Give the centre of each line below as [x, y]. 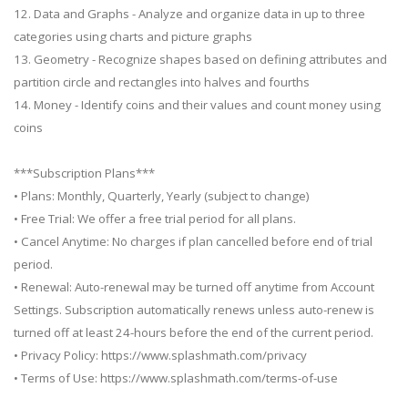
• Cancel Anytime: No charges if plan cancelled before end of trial [193, 241]
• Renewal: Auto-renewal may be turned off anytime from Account [194, 286]
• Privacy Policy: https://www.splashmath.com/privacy [160, 355]
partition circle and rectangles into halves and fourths [162, 82]
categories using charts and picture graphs [133, 36]
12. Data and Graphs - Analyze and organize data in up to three [189, 13]
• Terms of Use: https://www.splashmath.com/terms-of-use [176, 377]
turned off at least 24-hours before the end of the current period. [194, 332]
